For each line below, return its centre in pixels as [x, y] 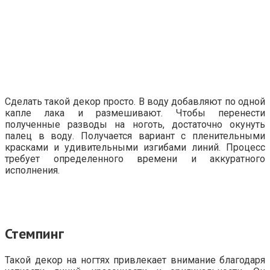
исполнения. [32, 170]
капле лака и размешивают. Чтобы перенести [135, 113]
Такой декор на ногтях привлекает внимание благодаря [135, 260]
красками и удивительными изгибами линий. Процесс [135, 147]
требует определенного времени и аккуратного [135, 159]
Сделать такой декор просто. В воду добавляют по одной [135, 101]
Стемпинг [34, 233]
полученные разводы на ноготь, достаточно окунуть [135, 124]
